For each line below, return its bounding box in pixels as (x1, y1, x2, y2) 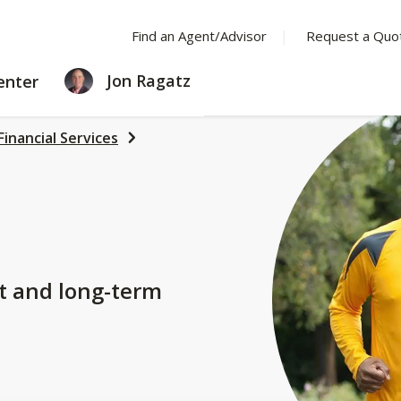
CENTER (50, 88, 106, 107)
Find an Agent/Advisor (131, 27, 267, 45)
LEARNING (50, 68, 124, 88)
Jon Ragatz (102, 70, 191, 91)
